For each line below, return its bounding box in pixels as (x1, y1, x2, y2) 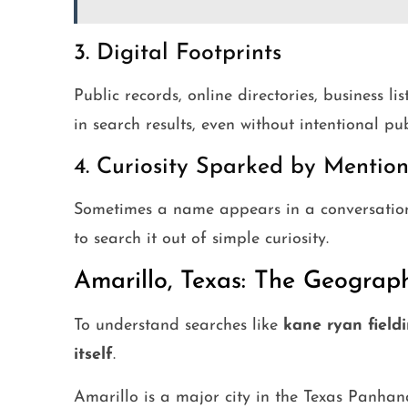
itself (73, 346, 113, 364)
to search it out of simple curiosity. (73, 230, 329, 249)
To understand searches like (73, 317, 283, 335)
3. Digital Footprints (73, 42, 281, 66)
